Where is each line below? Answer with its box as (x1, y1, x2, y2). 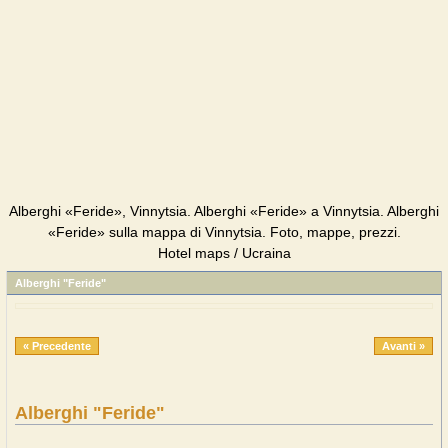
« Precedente (23, 340, 91, 352)
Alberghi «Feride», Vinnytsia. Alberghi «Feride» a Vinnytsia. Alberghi (9, 203, 439, 219)
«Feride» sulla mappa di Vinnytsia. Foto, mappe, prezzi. (47, 224, 401, 240)
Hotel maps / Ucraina (157, 245, 291, 261)
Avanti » (382, 340, 425, 352)
